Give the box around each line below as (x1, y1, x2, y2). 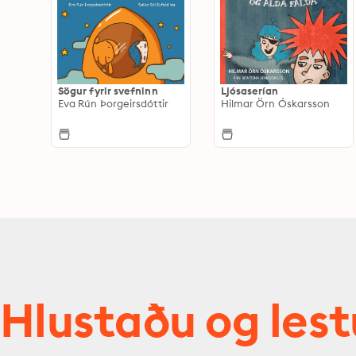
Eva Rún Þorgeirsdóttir (58, 97, 168, 110)
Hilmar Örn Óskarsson (220, 97, 331, 110)
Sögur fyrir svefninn (58, 84, 158, 98)
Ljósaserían (220, 84, 279, 98)
